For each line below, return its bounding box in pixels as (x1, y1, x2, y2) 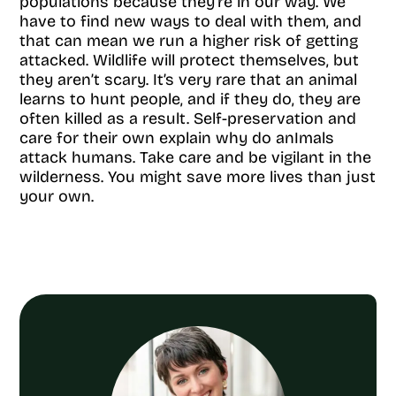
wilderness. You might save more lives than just (19, 167, 376, 187)
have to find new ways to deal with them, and (19, 11, 362, 31)
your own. (19, 187, 94, 206)
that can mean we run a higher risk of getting (19, 31, 358, 50)
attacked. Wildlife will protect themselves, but (19, 50, 359, 70)
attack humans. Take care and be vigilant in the (19, 148, 371, 167)
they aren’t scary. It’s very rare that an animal (19, 70, 357, 89)
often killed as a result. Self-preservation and (19, 109, 356, 128)
